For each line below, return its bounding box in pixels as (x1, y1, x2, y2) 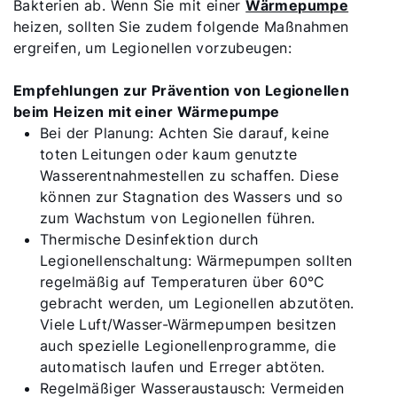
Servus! (19, 246, 105, 288)
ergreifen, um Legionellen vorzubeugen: (13, 39, 292, 57)
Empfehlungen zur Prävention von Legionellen (13, 82, 350, 99)
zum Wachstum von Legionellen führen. (40, 209, 315, 227)
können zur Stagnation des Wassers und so (40, 188, 343, 206)
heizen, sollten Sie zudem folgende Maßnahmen (13, 18, 349, 35)
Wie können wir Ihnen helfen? (21, 292, 214, 309)
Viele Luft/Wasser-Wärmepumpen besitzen (40, 315, 337, 333)
